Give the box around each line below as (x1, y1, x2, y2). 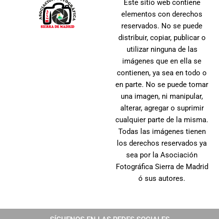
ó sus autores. (138, 174, 185, 183)
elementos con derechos (121, 10, 202, 19)
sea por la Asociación (126, 151, 197, 160)
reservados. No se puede (121, 22, 202, 31)
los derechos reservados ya (117, 139, 207, 148)
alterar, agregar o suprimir (120, 104, 204, 113)
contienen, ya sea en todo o (117, 68, 207, 78)
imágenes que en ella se (122, 57, 201, 66)
